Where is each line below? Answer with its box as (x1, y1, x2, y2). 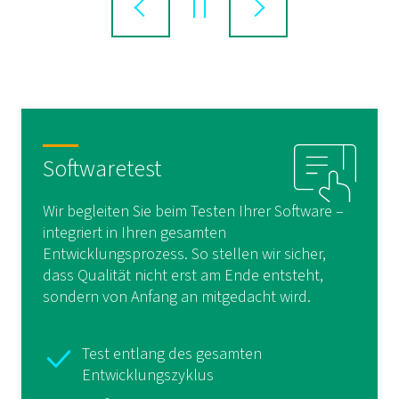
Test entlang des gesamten (82, 343, 262, 365)
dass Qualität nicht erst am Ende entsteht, (43, 265, 323, 287)
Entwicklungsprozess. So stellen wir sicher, (43, 243, 326, 265)
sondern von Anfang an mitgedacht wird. (43, 286, 311, 308)
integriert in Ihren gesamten (43, 222, 226, 244)
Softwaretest (43, 152, 161, 185)
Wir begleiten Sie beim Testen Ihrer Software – (43, 200, 344, 223)
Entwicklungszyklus (82, 364, 214, 387)
